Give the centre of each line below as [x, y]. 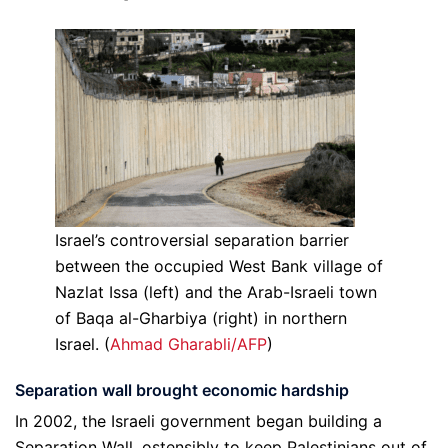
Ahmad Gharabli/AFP [188, 344]
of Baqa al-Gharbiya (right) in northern [201, 318]
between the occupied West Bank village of [219, 266]
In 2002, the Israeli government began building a [198, 421]
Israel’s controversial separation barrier [202, 240]
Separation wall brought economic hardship [182, 390]
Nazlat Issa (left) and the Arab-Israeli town [216, 292]
